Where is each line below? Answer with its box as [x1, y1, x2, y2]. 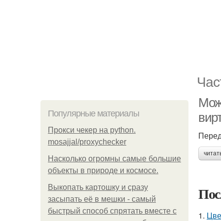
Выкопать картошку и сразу [48, 183, 148, 191]
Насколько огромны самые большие [48, 154, 181, 163]
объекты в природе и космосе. [48, 166, 158, 175]
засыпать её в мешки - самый [48, 195, 156, 203]
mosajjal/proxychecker [48, 138, 126, 146]
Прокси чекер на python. [48, 126, 136, 134]
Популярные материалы [48, 109, 139, 118]
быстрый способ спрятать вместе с [48, 207, 177, 215]
